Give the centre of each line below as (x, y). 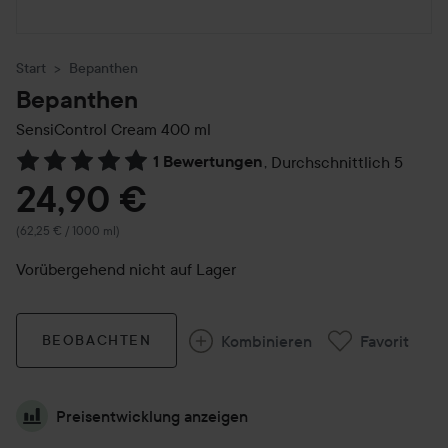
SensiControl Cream (86, 129)
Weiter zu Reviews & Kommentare (133, 172)
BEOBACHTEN (96, 340)
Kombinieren (267, 340)
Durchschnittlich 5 (337, 162)
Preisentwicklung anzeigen (152, 416)
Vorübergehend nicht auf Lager (126, 269)
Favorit (385, 340)
